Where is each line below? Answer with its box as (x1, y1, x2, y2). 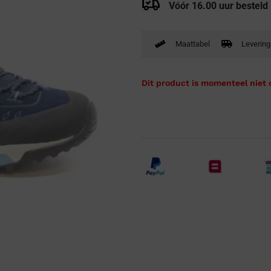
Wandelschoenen (50, 28, 121, 38)
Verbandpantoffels (50, 5, 128, 15)
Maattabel (175, 39, 210, 49)
